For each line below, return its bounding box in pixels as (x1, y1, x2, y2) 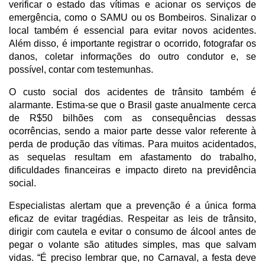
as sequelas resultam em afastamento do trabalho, (9, 151, 256, 162)
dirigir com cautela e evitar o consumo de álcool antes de (9, 226, 256, 237)
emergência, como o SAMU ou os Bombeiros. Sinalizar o (9, 12, 256, 22)
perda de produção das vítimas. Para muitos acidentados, (9, 138, 256, 149)
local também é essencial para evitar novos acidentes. (9, 25, 256, 35)
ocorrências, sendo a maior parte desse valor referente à (9, 125, 256, 136)
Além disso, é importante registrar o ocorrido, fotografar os (9, 38, 256, 49)
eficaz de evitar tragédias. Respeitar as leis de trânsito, (9, 213, 256, 224)
